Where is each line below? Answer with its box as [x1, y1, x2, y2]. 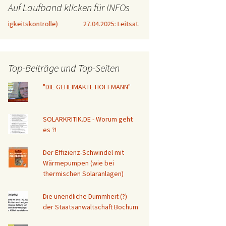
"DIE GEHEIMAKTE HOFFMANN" [43, 82, 131, 91]
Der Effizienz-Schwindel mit [43, 147, 125, 157]
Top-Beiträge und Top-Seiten [8, 61, 120, 74]
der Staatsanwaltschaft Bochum [43, 202, 139, 211]
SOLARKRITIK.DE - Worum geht [43, 114, 133, 124]
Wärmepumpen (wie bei [43, 158, 115, 167]
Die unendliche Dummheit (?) [43, 191, 128, 201]
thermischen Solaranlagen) [43, 168, 124, 178]
